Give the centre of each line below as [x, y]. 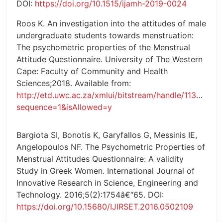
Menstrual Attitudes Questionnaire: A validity [100, 159]
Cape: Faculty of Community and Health [92, 71]
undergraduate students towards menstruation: [105, 36]
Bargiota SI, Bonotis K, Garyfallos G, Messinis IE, [107, 135]
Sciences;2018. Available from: [74, 83]
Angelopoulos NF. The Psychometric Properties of [111, 147]
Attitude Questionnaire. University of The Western [110, 59]
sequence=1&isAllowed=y [64, 107]
